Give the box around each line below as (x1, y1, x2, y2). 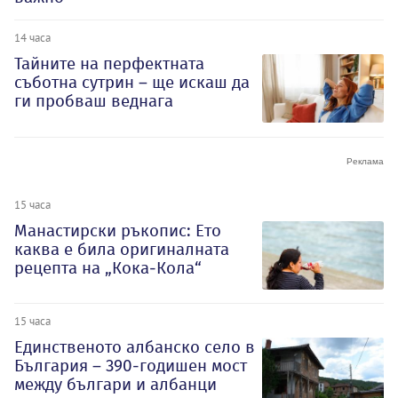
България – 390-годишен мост (14, 355, 247, 377)
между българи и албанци (14, 374, 217, 395)
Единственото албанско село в (14, 337, 255, 358)
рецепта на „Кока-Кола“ (14, 257, 202, 278)
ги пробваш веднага (14, 90, 173, 111)
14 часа (14, 29, 51, 44)
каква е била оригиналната (14, 238, 229, 259)
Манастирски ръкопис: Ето (14, 219, 221, 241)
